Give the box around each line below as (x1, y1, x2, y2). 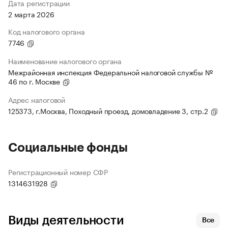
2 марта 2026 (8, 8, 54, 20)
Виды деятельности (8, 214, 124, 227)
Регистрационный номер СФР (8, 166, 108, 178)
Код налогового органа (8, 25, 85, 37)
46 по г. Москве (8, 75, 62, 87)
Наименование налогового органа (8, 55, 122, 67)
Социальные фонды (8, 141, 128, 154)
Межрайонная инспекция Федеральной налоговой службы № (8, 66, 213, 78)
